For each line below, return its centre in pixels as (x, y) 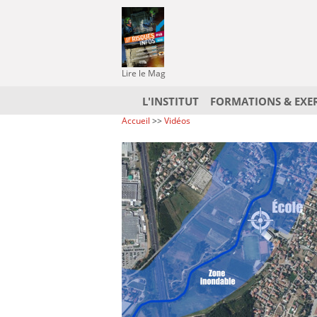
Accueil (136, 121)
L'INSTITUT (171, 102)
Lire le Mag (144, 73)
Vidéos (177, 121)
